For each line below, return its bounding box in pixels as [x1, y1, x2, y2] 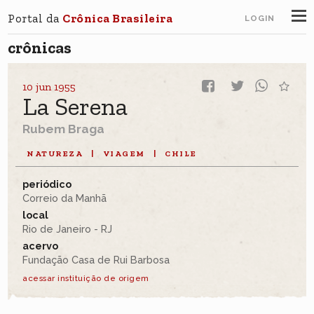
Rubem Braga [22, 121, 105, 136]
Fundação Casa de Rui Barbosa [22, 254, 170, 266]
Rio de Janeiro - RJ [22, 223, 113, 235]
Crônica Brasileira [62, 11, 173, 25]
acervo [22, 240, 59, 252]
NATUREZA [27, 149, 83, 159]
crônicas [8, 38, 72, 58]
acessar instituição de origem [22, 273, 149, 283]
